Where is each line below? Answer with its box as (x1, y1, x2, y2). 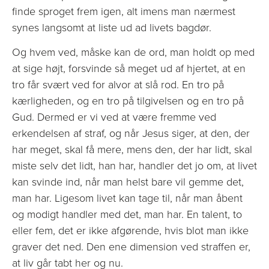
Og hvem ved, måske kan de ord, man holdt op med (12, 44, 255, 60)
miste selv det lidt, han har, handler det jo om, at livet (12, 157, 257, 174)
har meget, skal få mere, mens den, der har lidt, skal (12, 141, 252, 157)
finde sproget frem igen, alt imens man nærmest (12, 3, 235, 19)
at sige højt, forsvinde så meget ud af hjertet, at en (12, 60, 246, 76)
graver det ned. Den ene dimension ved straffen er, (12, 238, 250, 255)
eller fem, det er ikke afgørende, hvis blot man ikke (12, 222, 249, 238)
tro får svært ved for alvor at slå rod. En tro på (12, 76, 224, 92)
